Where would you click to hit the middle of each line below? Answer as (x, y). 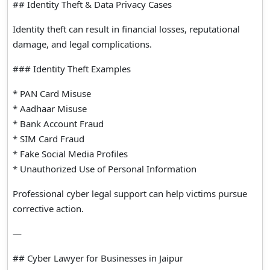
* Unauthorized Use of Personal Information (105, 168)
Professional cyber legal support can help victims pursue (130, 193)
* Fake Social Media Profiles (70, 153)
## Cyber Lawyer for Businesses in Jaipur (98, 258)
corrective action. (48, 208)
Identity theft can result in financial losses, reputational (126, 29)
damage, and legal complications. (82, 44)
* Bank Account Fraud (58, 123)
